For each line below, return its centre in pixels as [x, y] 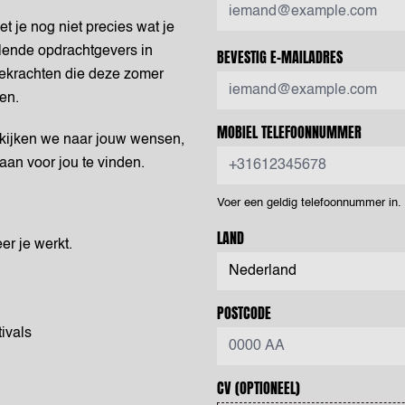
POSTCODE [244, 313]
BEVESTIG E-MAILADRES [280, 57]
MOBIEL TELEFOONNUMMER [289, 132]
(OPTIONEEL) [266, 388]
